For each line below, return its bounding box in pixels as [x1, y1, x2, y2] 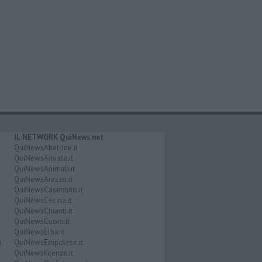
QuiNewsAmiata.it [13, 153, 73, 163]
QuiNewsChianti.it [13, 205, 73, 216]
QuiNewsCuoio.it [13, 216, 70, 226]
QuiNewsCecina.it [13, 195, 72, 205]
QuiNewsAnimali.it [13, 163, 75, 174]
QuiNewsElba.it [13, 226, 64, 237]
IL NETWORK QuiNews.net [13, 132, 104, 142]
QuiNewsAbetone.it [13, 142, 78, 153]
